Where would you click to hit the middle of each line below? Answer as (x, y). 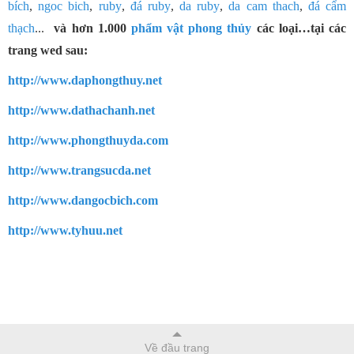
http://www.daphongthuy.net (85, 80)
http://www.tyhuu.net (65, 230)
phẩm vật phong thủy (191, 28)
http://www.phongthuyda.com (88, 140)
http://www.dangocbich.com (83, 200)
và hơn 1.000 (88, 28)
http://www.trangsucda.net (79, 170)
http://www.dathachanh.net (81, 110)
